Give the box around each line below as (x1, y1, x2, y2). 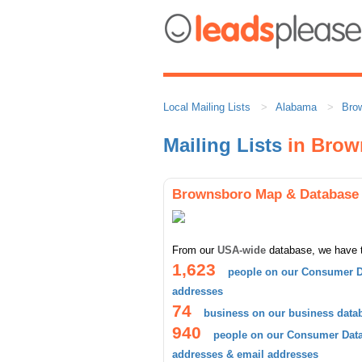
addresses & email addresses (172, 348, 318, 360)
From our (172, 244, 217, 256)
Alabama (276, 101, 317, 113)
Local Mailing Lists (163, 101, 250, 113)
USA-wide (217, 244, 266, 256)
